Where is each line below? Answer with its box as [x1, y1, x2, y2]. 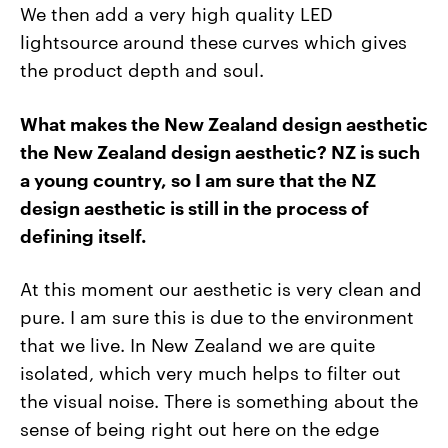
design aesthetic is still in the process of [20, 193, 369, 220]
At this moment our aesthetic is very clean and [20, 274, 422, 300]
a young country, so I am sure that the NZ [20, 165, 376, 192]
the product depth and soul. [20, 56, 264, 82]
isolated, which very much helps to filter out [20, 358, 401, 384]
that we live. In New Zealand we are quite [20, 330, 375, 356]
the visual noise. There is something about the [20, 386, 418, 412]
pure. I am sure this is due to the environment [20, 302, 414, 328]
